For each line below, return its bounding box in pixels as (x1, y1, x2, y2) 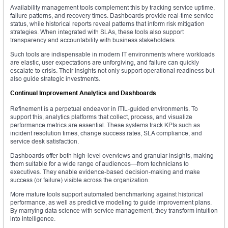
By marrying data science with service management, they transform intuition (10, 207, 218, 215)
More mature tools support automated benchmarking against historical (10, 190, 203, 198)
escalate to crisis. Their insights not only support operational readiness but (10, 67, 214, 75)
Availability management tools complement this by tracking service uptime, (10, 4, 215, 12)
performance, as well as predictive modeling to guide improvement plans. (10, 198, 212, 207)
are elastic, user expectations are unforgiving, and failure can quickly (10, 59, 199, 67)
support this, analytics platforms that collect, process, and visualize (10, 113, 192, 121)
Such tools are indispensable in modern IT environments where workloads (10, 50, 215, 59)
